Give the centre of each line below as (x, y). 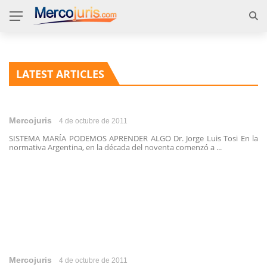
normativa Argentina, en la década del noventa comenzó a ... (115, 147)
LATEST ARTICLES (60, 74)
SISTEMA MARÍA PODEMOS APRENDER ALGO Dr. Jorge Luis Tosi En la (133, 138)
